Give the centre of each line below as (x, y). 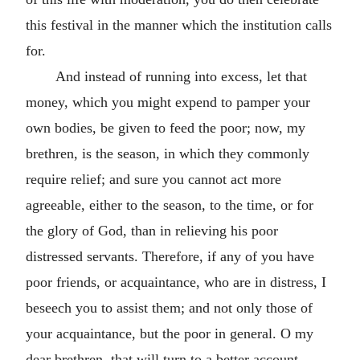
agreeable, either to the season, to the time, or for (170, 205)
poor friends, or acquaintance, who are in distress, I (176, 282)
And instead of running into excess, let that (181, 76)
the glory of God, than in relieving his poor (152, 230)
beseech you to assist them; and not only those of (169, 307)
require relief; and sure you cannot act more (153, 179)
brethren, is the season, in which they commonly (168, 153)
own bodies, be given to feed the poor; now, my (166, 127)
